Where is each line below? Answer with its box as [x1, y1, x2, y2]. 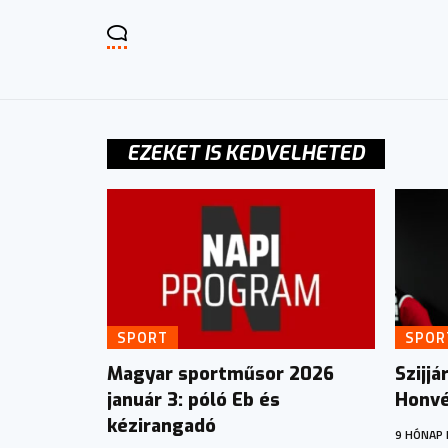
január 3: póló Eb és [107, 388, 280, 413]
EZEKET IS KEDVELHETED [127, 139, 365, 167]
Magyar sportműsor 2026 [107, 362, 334, 387]
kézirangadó [107, 414, 216, 439]
